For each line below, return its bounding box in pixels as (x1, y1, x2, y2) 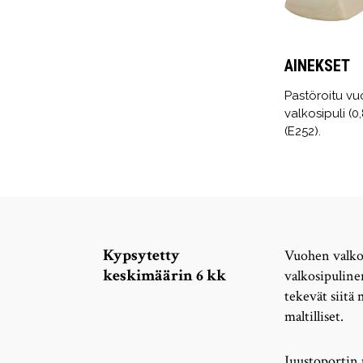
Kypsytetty (103, 245, 180, 267)
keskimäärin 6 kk (103, 265, 226, 287)
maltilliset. (284, 307, 344, 327)
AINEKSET (284, 56, 350, 76)
